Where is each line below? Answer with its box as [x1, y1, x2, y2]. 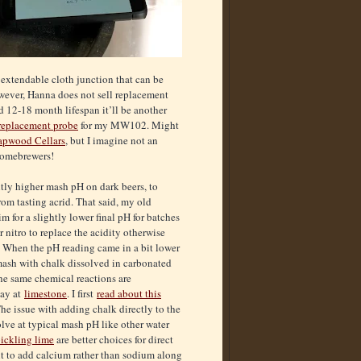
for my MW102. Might [78, 117, 179, 132]
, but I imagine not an [65, 132, 158, 147]
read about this [97, 285, 161, 301]
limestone [24, 285, 67, 301]
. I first [67, 285, 97, 301]
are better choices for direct [54, 331, 173, 346]
